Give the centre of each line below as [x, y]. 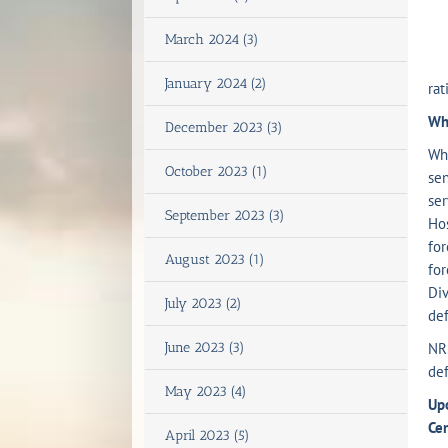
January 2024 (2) [216, 83]
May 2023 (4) [206, 391]
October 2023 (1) [216, 171]
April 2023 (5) [207, 435]
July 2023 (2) [203, 303]
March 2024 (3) [212, 39]
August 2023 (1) [215, 259]
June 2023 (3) [205, 347]
